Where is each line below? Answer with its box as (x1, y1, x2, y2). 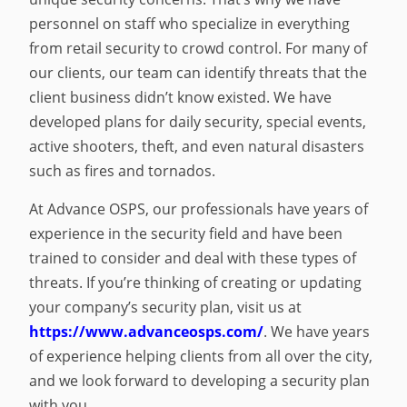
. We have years (263, 322, 371, 342)
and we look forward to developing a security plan (29, 371, 371, 392)
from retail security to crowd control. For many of (29, 37, 368, 58)
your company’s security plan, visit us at (29, 297, 303, 318)
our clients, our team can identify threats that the (29, 62, 368, 83)
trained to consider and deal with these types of (29, 248, 357, 269)
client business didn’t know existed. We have (29, 86, 333, 107)
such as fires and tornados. (29, 160, 216, 181)
